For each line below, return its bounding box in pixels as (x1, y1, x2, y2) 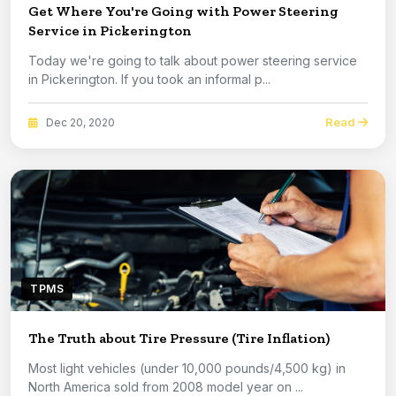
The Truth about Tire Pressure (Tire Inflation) (28, 330, 330, 347)
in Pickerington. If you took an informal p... (28, 72, 270, 88)
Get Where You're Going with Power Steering (28, 3, 339, 20)
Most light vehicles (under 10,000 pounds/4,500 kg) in (28, 361, 346, 377)
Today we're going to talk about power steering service (28, 53, 357, 69)
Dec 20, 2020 (43, 115, 115, 129)
